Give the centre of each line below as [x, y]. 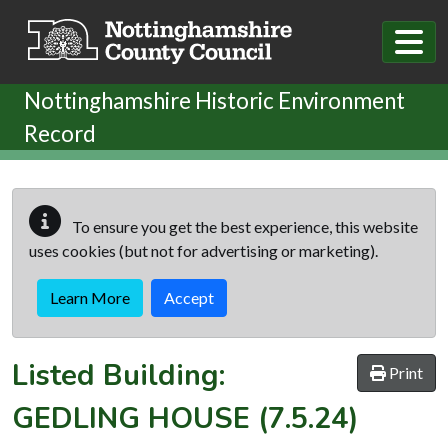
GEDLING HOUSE [131, 418]
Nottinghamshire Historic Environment [214, 100]
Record [60, 133]
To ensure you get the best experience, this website [243, 226]
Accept [189, 297]
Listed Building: [118, 375]
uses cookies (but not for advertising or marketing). [203, 250]
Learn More [90, 297]
